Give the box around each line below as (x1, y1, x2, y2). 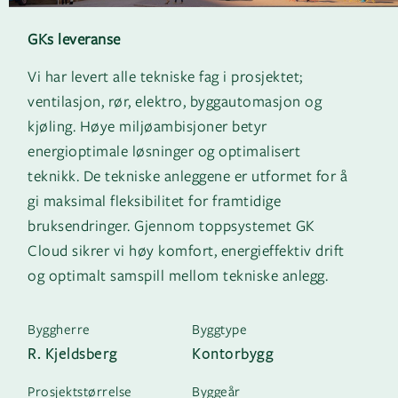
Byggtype (192, 319, 247, 338)
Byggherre (28, 319, 91, 338)
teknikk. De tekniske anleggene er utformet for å (28, 164, 347, 186)
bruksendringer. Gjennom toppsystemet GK (28, 214, 315, 235)
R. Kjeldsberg (28, 342, 118, 363)
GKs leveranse (28, 28, 121, 49)
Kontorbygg (192, 342, 274, 363)
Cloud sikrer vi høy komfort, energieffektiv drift (28, 239, 345, 260)
